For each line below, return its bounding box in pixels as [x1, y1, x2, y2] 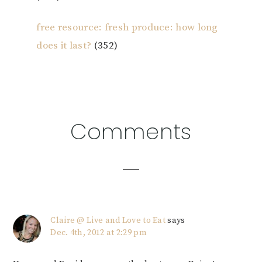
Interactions [12, 139, 119, 166]
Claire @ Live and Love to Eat [50, 215, 166, 226]
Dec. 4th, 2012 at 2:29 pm [50, 227, 147, 239]
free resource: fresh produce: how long [36, 21, 218, 35]
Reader [12, 116, 79, 142]
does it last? [36, 39, 92, 53]
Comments [70, 116, 192, 147]
